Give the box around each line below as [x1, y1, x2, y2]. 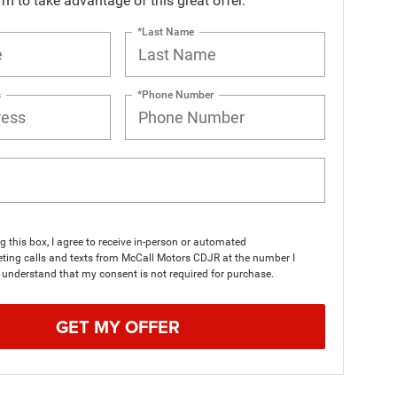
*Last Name [137, 25, 195, 38]
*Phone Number [137, 88, 214, 101]
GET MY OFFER [56, 313, 181, 339]
